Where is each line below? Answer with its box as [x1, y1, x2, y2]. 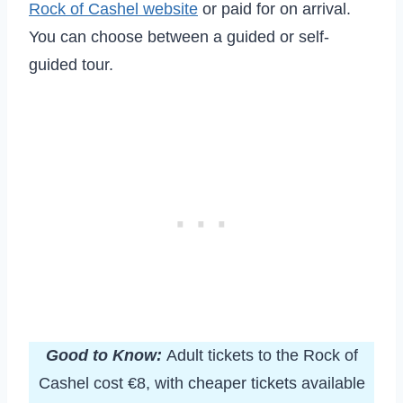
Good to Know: [45, 346, 166, 365]
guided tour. [29, 56, 113, 75]
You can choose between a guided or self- [29, 28, 329, 47]
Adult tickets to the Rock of [166, 346, 358, 365]
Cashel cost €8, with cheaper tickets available [38, 374, 365, 393]
